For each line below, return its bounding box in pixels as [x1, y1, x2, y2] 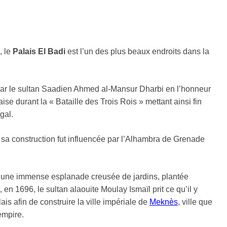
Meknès [149, 197, 178, 206]
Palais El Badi [13, 47, 65, 56]
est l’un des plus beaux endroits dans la [65, 47, 209, 56]
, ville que [178, 197, 212, 206]
